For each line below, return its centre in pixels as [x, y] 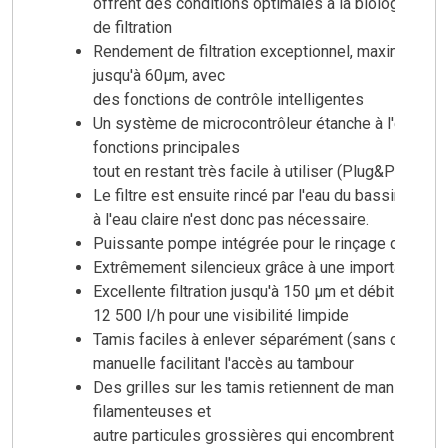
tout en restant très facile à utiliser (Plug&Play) [256, 171]
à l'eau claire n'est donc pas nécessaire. [231, 219]
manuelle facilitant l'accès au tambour [223, 363]
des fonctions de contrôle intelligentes [228, 99]
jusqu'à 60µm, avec [159, 75]
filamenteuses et [152, 411]
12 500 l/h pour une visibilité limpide [221, 315]
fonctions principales [166, 147]
